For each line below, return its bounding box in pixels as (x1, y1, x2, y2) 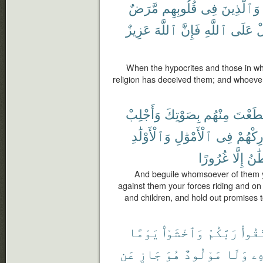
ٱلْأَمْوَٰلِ (174, 126, 213, 144)
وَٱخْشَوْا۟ (163, 222, 204, 241)
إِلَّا (232, 148, 244, 166)
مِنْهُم (204, 104, 230, 123)
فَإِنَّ (181, 20, 201, 38)
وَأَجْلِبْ (126, 104, 161, 123)
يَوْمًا (129, 222, 159, 241)
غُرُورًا (198, 148, 229, 166)
